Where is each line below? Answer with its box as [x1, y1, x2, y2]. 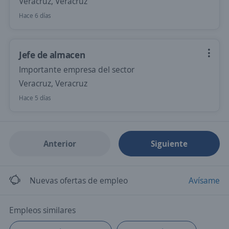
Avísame [189, 175, 220, 186]
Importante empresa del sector [19, 64, 134, 75]
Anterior [43, 138, 76, 149]
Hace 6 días [19, 11, 51, 20]
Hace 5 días [19, 94, 51, 102]
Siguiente [151, 138, 188, 149]
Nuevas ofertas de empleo [30, 175, 128, 186]
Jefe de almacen [19, 49, 85, 61]
